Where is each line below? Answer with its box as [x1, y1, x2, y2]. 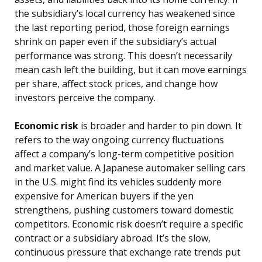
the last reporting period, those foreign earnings [15, 21, 230, 35]
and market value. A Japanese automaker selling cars [15, 161, 246, 175]
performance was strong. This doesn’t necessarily [15, 49, 232, 63]
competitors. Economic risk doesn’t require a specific [15, 218, 243, 231]
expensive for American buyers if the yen [15, 189, 194, 203]
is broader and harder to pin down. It [78, 119, 242, 133]
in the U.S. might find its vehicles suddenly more [15, 175, 222, 189]
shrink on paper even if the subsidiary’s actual [15, 35, 216, 49]
